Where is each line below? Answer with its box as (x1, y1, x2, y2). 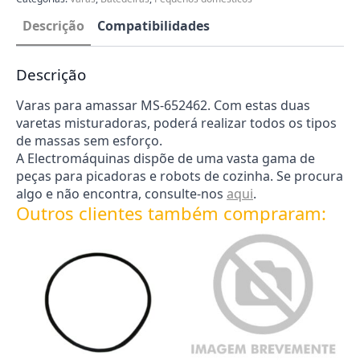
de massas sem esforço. (16, 132, 162, 149)
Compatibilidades (97, 17, 210, 35)
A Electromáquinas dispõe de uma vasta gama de (16, 149, 315, 167)
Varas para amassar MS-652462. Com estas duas (16, 96, 310, 114)
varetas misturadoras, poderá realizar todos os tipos (16, 114, 337, 132)
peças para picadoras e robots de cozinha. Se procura (16, 167, 343, 185)
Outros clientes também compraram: (16, 201, 326, 225)
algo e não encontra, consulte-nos (16, 185, 227, 202)
